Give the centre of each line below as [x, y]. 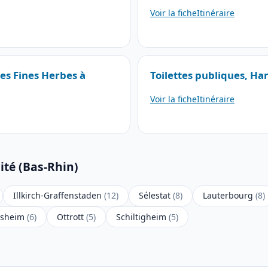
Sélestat [156, 196]
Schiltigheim [142, 217]
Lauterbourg [229, 196]
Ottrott [71, 217]
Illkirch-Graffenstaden [59, 196]
